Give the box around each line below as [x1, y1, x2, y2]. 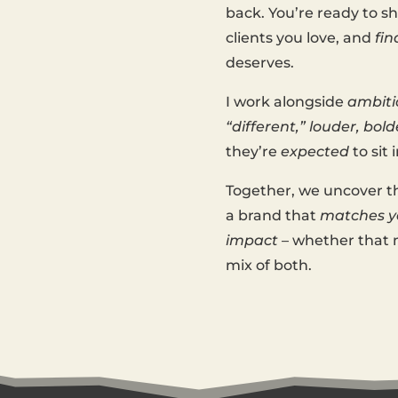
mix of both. [225, 257, 312, 275]
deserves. [225, 54, 294, 72]
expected [280, 143, 349, 161]
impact [225, 232, 278, 250]
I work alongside [225, 93, 347, 111]
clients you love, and [225, 29, 375, 47]
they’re [225, 143, 281, 161]
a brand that [225, 207, 320, 225]
